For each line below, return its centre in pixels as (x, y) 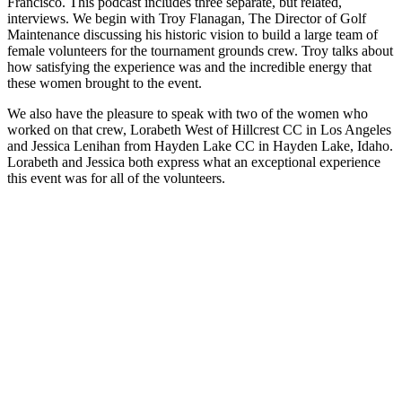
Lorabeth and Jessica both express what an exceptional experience (194, 162)
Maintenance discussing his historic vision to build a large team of (192, 34)
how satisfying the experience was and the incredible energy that (189, 66)
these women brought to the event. (105, 83)
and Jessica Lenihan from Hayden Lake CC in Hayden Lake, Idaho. (200, 145)
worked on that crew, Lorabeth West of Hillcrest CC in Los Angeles (199, 129)
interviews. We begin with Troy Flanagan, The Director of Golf (187, 18)
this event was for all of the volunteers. (116, 178)
